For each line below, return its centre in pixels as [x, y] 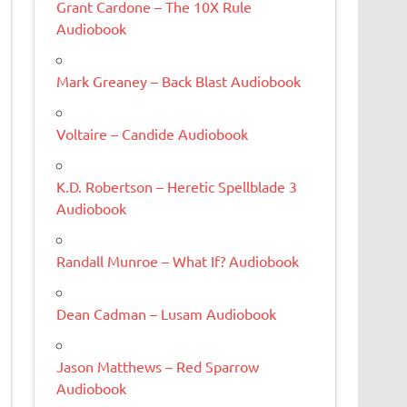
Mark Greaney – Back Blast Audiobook [179, 80]
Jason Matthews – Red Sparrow [158, 366]
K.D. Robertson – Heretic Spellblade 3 [177, 186]
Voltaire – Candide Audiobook [153, 133]
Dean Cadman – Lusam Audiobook [167, 313]
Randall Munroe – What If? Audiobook [178, 260]
